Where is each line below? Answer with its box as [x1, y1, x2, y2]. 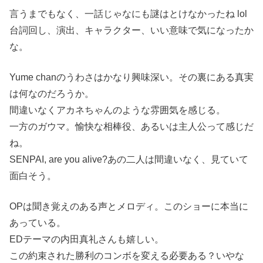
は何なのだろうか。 [9, 88, 94, 99]
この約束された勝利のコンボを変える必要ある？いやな [9, 250, 244, 261]
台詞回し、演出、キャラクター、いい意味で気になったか [9, 25, 254, 35]
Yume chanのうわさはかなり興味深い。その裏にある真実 [9, 72, 254, 82]
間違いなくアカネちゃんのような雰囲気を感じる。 [9, 104, 225, 115]
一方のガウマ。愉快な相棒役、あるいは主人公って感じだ [9, 121, 254, 131]
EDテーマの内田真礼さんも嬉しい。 [9, 234, 164, 244]
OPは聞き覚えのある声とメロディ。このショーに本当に [9, 201, 248, 211]
